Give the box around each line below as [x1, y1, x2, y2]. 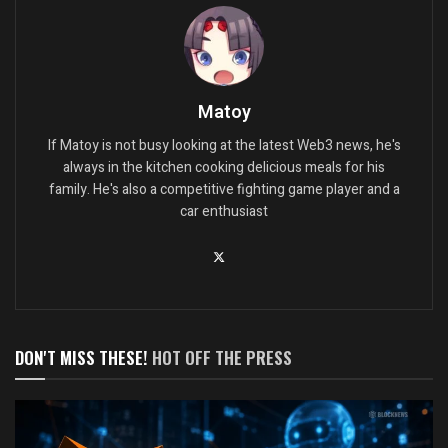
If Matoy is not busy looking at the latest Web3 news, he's [47, 134, 401, 156]
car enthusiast [180, 200, 268, 222]
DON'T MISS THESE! [15, 344, 152, 370]
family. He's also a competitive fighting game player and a [48, 178, 400, 200]
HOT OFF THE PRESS [152, 344, 292, 370]
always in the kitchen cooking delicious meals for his [63, 156, 385, 178]
